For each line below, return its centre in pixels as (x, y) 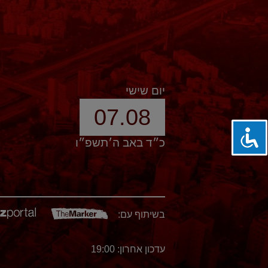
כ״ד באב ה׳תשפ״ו (120, 142)
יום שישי (145, 91)
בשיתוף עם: (141, 214)
